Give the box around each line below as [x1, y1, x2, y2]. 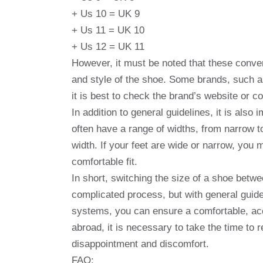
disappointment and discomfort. [72, 238, 209, 249]
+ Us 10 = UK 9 [72, 8, 140, 19]
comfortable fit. [72, 156, 137, 167]
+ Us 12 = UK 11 [72, 41, 144, 52]
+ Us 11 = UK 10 [72, 24, 144, 36]
